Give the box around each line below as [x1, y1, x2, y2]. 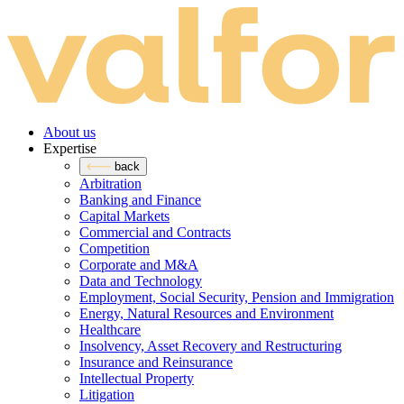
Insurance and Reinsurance [79, 353, 233, 370]
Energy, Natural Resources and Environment [79, 305, 334, 321]
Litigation [79, 386, 134, 402]
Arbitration [79, 175, 142, 191]
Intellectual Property [79, 370, 194, 386]
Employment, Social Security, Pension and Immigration [79, 289, 394, 305]
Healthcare [79, 321, 141, 337]
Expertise [43, 140, 96, 156]
